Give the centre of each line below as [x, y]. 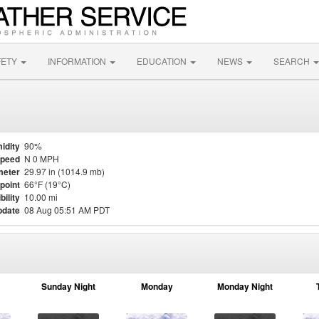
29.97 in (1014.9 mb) [64, 171]
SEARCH [293, 61]
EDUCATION [163, 61]
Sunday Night [68, 286]
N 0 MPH [42, 158]
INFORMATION [78, 61]
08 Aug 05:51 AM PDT [67, 210]
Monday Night [245, 286]
